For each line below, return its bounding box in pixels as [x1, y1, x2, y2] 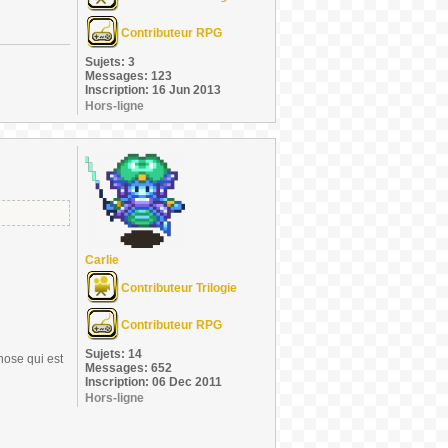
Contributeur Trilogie [121, 281, 237, 295]
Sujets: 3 [85, 55, 135, 69]
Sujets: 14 [85, 347, 142, 361]
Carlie [85, 253, 119, 267]
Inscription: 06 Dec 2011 [85, 375, 222, 389]
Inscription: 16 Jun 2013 [85, 83, 221, 97]
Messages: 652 [85, 361, 172, 375]
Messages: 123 [85, 69, 172, 83]
